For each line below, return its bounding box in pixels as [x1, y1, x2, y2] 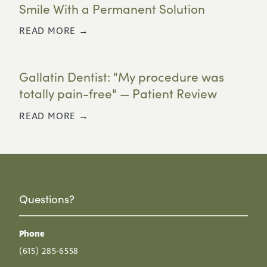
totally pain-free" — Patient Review [19, 85, 217, 103]
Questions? [19, 191, 74, 206]
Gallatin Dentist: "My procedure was [19, 69, 224, 86]
